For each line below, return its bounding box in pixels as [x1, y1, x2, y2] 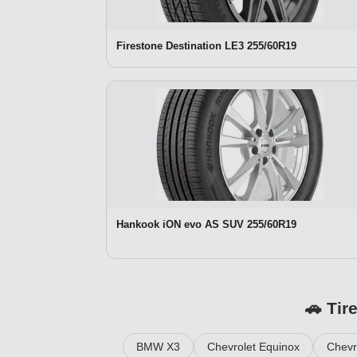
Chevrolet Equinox [206, 339, 300, 353]
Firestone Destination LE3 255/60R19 [116, 39, 296, 52]
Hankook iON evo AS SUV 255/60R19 [116, 218, 296, 230]
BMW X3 [135, 339, 180, 353]
